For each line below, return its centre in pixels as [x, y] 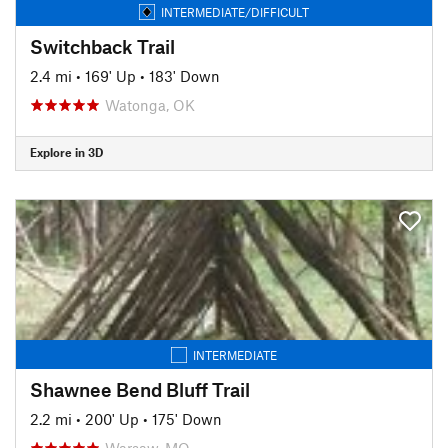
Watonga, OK [150, 104]
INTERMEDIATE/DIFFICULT [235, 11]
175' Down [187, 418]
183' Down [184, 75]
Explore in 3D [66, 152]
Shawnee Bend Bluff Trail [140, 389]
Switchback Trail [102, 46]
